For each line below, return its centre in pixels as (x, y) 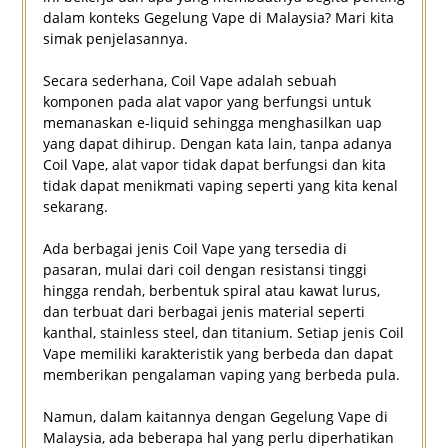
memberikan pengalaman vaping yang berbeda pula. (221, 375)
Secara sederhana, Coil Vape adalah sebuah (189, 81)
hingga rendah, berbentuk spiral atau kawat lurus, (211, 291)
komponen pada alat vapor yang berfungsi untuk (206, 102)
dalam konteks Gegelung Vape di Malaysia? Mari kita (218, 18)
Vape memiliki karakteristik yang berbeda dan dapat (217, 354)
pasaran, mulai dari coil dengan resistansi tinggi (204, 270)
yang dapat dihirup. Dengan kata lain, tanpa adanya (217, 144)
